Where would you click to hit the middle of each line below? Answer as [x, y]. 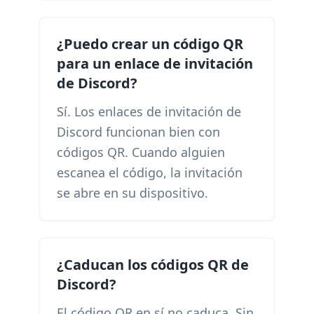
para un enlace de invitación [155, 63]
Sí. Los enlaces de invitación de [149, 111]
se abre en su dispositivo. [132, 193]
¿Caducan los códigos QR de [153, 265]
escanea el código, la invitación [150, 172]
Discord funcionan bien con [138, 132]
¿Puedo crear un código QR [150, 44]
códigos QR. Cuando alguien [141, 152]
